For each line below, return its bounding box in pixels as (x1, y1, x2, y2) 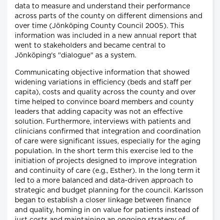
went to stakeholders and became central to (15, 42, 165, 49)
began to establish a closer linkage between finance (15, 196, 191, 204)
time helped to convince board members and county (15, 98, 193, 106)
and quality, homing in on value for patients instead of (15, 206, 199, 214)
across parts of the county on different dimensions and (15, 12, 202, 20)
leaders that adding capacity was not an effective (15, 108, 183, 115)
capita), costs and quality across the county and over (15, 88, 196, 96)
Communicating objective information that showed (15, 69, 190, 76)
